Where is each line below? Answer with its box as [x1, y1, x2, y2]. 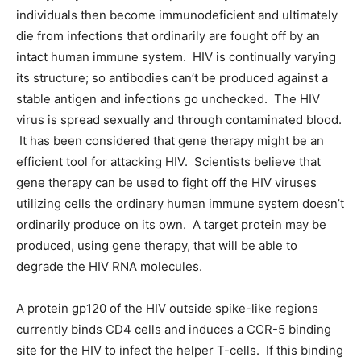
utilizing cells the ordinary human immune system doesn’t [16, 196, 344, 211]
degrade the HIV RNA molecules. [16, 259, 202, 274]
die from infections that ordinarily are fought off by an [16, 28, 320, 44]
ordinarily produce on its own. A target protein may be [16, 217, 326, 232]
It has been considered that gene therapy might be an [16, 133, 324, 148]
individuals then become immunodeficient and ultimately [16, 7, 338, 23]
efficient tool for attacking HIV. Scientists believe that [16, 154, 321, 169]
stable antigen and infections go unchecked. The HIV [16, 91, 320, 106]
